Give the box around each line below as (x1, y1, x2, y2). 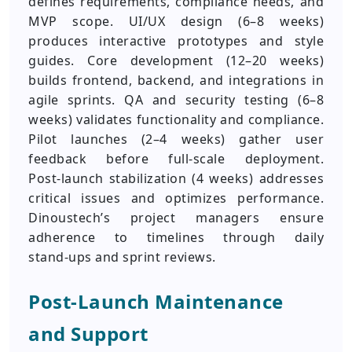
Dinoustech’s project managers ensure (28, 209, 324, 226)
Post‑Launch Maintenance (28, 288, 284, 314)
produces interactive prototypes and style (28, 32, 324, 49)
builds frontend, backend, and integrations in (28, 71, 324, 89)
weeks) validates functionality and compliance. (28, 111, 324, 128)
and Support (28, 321, 148, 346)
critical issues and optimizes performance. (28, 189, 324, 207)
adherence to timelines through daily (28, 229, 324, 246)
